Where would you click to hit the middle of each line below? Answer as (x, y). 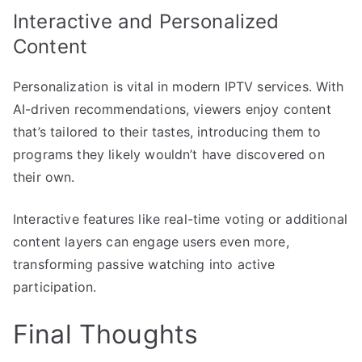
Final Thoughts (106, 335)
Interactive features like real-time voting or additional (180, 219)
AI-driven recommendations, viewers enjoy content (172, 109)
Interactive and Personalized (146, 22)
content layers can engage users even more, (151, 242)
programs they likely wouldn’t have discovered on (169, 155)
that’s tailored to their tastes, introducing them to (167, 132)
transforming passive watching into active (144, 265)
